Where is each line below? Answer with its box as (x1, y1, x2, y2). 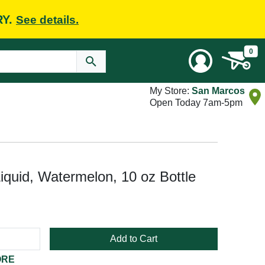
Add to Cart (110, 234, 157, 244)
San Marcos (192, 86, 245, 96)
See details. (16, 13, 79, 26)
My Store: (150, 86, 192, 96)
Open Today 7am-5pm (150, 98, 243, 108)
